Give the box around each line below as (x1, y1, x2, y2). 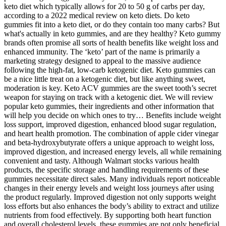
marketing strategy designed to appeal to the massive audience (4, 56, 201, 65)
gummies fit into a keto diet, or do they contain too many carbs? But (4, 20, 219, 29)
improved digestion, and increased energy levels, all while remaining (4, 147, 221, 156)
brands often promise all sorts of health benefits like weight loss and (4, 38, 218, 47)
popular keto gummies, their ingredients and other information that (4, 101, 214, 110)
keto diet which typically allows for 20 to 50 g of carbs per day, (4, 2, 205, 11)
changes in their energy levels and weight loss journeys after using (4, 183, 214, 192)
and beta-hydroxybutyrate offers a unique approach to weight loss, (4, 138, 214, 147)
